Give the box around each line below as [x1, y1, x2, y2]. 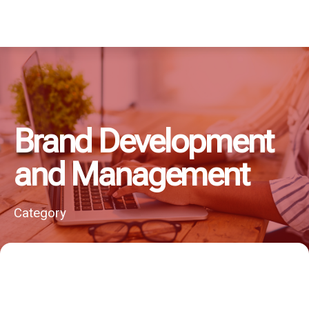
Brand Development [14, 121, 274, 161]
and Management [14, 154, 249, 195]
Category [14, 205, 66, 221]
